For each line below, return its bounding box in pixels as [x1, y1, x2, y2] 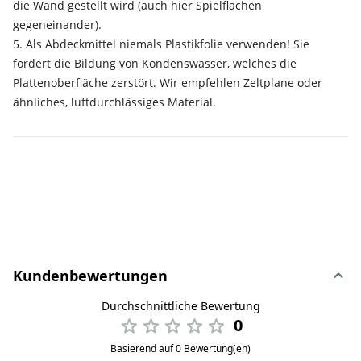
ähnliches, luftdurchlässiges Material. [13, 94, 216, 110]
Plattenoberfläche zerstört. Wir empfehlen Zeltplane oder [13, 75, 322, 91]
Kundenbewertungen [13, 266, 168, 286]
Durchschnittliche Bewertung [101, 298, 260, 314]
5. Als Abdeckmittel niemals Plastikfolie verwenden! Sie [13, 36, 309, 52]
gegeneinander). [13, 17, 102, 33]
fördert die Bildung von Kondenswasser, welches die [13, 56, 297, 72]
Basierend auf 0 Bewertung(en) [110, 342, 251, 356]
